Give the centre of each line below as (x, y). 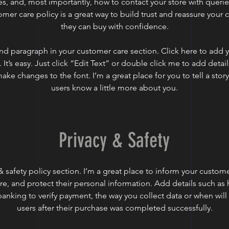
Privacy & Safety (114, 140)
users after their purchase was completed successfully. (114, 208)
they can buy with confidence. (114, 26)
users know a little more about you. (114, 88)
